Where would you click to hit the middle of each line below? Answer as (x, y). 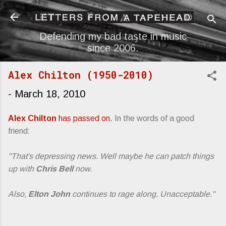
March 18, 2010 (50, 94)
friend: (19, 131)
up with (22, 168)
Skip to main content (113, 13)
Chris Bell (54, 168)
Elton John (49, 194)
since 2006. (113, 48)
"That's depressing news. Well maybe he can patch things (111, 156)
